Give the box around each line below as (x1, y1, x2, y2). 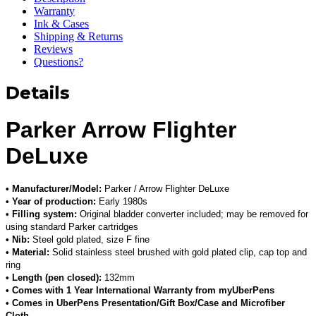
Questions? (34, 56, 83, 68)
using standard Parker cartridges (6, 221, 138, 233)
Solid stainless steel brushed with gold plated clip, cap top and (49, 247, 307, 258)
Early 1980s (96, 196, 147, 207)
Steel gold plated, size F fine (30, 234, 150, 245)
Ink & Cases (34, 18, 89, 30)
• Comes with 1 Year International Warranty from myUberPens (6, 285, 274, 296)
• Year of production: (6, 196, 96, 207)
